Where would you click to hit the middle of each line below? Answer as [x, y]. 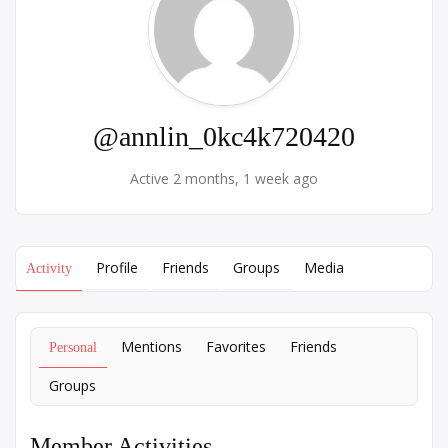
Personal [73, 347]
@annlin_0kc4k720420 [224, 136]
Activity [49, 268]
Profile [117, 267]
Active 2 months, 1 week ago [224, 178]
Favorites [236, 346]
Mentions [151, 346]
